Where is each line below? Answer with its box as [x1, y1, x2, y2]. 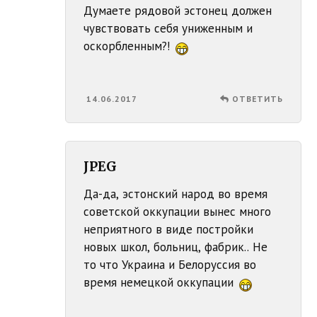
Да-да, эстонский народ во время [83, 186, 268, 202]
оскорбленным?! [83, 38, 174, 54]
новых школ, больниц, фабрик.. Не [83, 239, 268, 255]
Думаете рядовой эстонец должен [83, 3, 272, 19]
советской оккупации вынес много [83, 204, 272, 220]
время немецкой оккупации [83, 275, 238, 291]
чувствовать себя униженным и [83, 21, 253, 37]
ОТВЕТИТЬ [231, 93, 283, 105]
